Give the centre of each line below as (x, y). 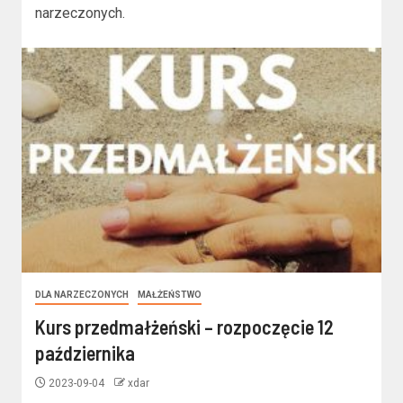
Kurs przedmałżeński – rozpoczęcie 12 (184, 327)
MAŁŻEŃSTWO (170, 295)
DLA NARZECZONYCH (82, 295)
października (85, 353)
